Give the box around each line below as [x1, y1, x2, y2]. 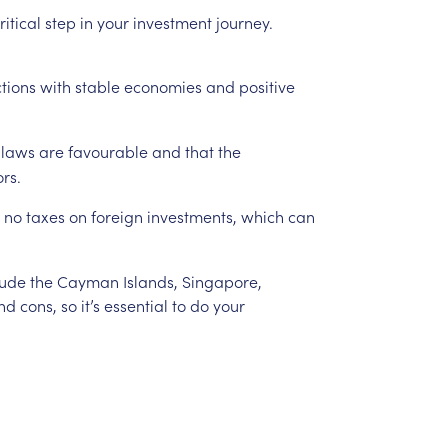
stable [74, 74, 120, 97]
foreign [90, 204, 143, 227]
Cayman [56, 269, 119, 292]
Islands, [122, 269, 178, 292]
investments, [146, 204, 237, 227]
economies [123, 74, 202, 97]
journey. [215, 10, 273, 33]
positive [238, 74, 295, 97]
